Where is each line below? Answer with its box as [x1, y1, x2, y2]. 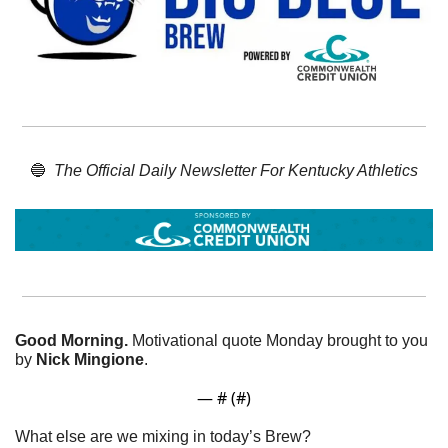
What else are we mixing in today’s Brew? [15, 427, 311, 445]
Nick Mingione [36, 350, 144, 368]
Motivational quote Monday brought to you [132, 331, 428, 349]
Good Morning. [15, 331, 132, 349]
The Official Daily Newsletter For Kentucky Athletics [54, 161, 418, 179]
